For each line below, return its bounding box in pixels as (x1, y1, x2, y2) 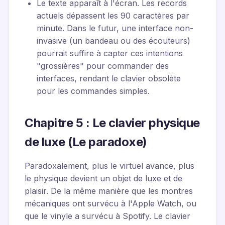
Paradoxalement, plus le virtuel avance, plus (25, 161, 194, 171)
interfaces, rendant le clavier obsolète (37, 73, 181, 83)
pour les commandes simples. (37, 86, 150, 96)
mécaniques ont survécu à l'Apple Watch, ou (25, 198, 196, 208)
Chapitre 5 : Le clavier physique (25, 116, 200, 130)
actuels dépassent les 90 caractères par (37, 11, 189, 21)
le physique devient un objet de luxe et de (25, 173, 182, 183)
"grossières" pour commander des (37, 61, 169, 71)
